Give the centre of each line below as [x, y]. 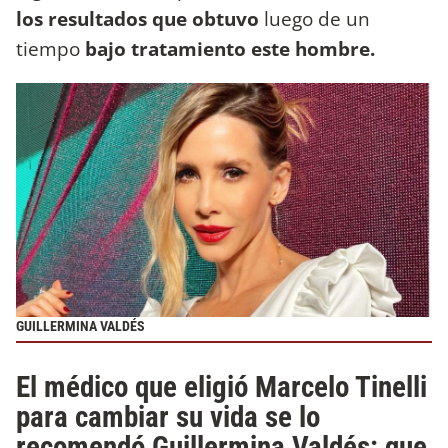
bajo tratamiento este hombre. [230, 48]
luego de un [314, 18]
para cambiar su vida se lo [168, 416]
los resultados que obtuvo [137, 18]
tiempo [50, 48]
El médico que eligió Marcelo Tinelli [221, 386]
